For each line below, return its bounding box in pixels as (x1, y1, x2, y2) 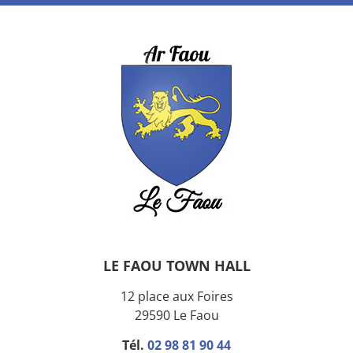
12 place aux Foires (120, 288, 233, 306)
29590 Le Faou (134, 307, 219, 325)
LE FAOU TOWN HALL (102, 255, 251, 275)
